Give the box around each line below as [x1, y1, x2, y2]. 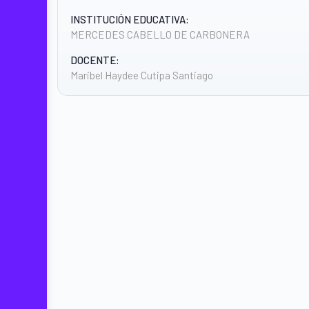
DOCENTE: [70, 54, 119, 66]
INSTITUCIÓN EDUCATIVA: [70, 13, 189, 26]
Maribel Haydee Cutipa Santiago [70, 69, 213, 81]
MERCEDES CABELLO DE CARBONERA [70, 28, 250, 41]
